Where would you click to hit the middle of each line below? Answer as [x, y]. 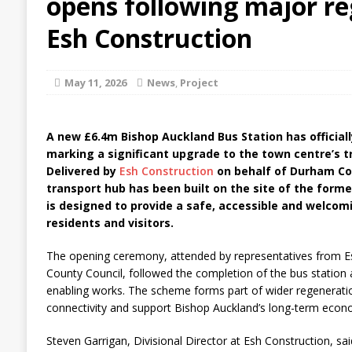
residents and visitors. [110, 223]
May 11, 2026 [95, 82]
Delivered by [82, 171]
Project [199, 82]
